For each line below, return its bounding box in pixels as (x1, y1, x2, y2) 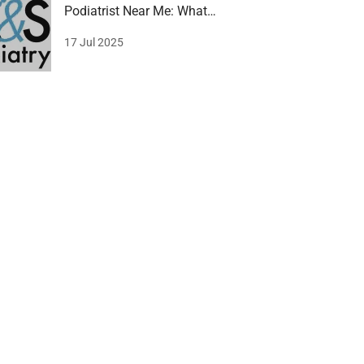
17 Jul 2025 (64, 36, 124, 49)
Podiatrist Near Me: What (64, 3, 208, 19)
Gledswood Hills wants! (64, 23, 199, 38)
